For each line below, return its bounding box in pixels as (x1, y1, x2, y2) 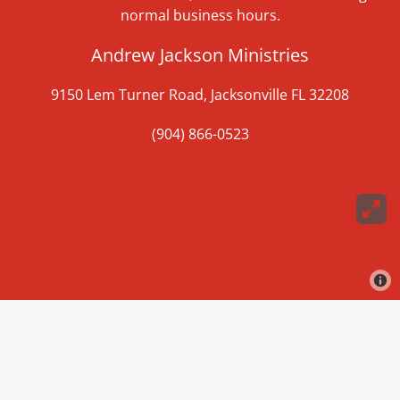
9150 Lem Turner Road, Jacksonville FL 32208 (51, 85, 349, 104)
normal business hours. (120, 5, 280, 25)
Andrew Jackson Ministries (91, 43, 309, 67)
